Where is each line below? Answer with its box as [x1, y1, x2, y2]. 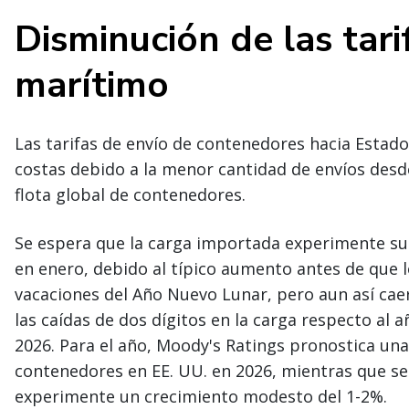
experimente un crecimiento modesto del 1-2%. [15, 384, 387, 407]
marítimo [15, 59, 169, 110]
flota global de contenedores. [15, 183, 246, 205]
